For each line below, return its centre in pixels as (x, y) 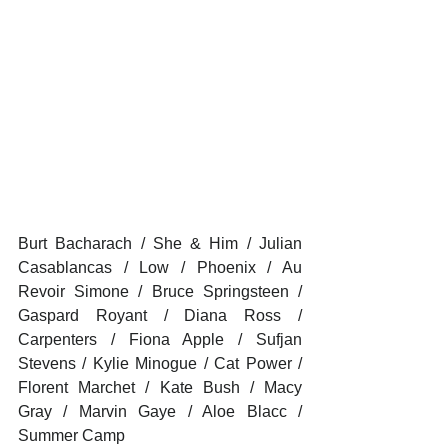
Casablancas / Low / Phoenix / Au (160, 267)
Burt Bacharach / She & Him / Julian (160, 243)
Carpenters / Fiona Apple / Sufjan (160, 339)
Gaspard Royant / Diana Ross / (160, 315)
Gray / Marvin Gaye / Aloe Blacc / (160, 411)
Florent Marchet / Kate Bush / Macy (160, 387)
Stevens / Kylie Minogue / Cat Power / (160, 363)
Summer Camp (71, 435)
